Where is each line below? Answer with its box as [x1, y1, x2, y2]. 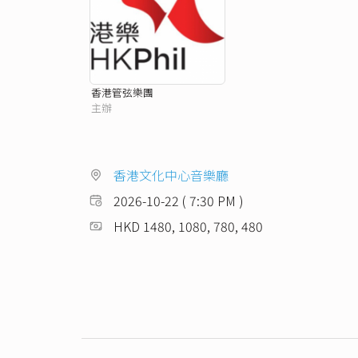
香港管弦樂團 [91, 85, 153, 100]
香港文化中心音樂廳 [113, 165, 229, 185]
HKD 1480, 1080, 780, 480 [113, 216, 263, 236]
